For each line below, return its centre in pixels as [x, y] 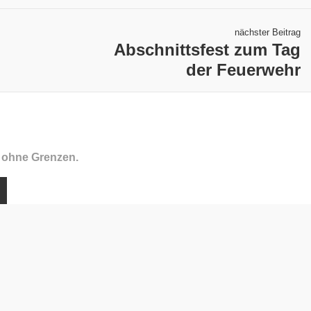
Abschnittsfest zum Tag [207, 49]
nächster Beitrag [268, 32]
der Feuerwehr [243, 69]
